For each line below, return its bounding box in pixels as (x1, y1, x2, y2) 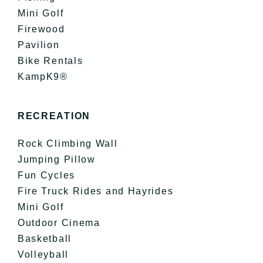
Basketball (17, 233, 72, 244)
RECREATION (17, 110, 90, 121)
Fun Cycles (17, 170, 75, 180)
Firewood (17, 23, 65, 34)
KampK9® (17, 71, 68, 82)
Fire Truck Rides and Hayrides (17, 186, 174, 196)
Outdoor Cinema (17, 217, 100, 228)
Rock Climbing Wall (17, 138, 118, 149)
